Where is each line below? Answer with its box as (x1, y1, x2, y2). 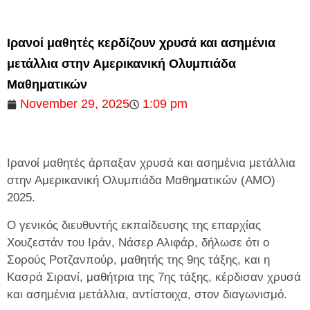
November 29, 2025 (20, 97, 129, 111)
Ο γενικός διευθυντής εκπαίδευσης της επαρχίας (7, 218, 261, 232)
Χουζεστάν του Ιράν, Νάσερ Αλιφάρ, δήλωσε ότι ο (7, 235, 269, 249)
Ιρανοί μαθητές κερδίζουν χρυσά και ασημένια (7, 36, 275, 50)
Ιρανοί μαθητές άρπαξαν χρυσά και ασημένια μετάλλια (7, 156, 295, 170)
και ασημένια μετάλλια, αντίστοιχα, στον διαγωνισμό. (7, 287, 287, 301)
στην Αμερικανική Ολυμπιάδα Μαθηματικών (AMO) (7, 174, 275, 188)
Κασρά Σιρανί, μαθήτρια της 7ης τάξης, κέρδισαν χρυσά (7, 270, 301, 284)
